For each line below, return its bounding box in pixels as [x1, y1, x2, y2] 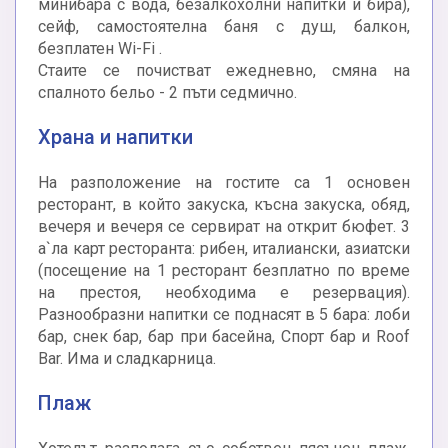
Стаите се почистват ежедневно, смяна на [38, 61, 410, 81]
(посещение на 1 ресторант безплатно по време [38, 261, 410, 281]
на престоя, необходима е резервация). [38, 283, 410, 303]
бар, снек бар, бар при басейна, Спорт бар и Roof [38, 327, 410, 347]
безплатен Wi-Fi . [38, 39, 162, 59]
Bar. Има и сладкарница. [38, 349, 216, 369]
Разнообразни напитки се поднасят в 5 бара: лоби [38, 305, 410, 325]
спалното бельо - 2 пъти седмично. [38, 83, 297, 103]
